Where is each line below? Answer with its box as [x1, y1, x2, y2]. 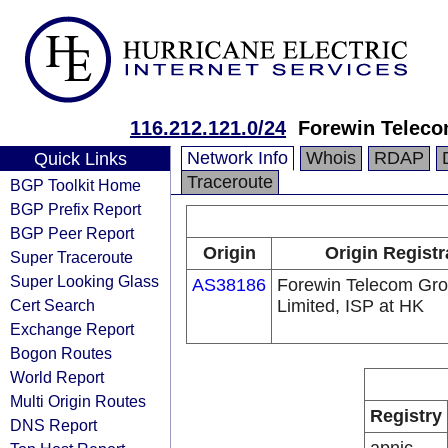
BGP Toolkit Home [10, 176, 141, 194]
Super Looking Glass [10, 272, 159, 290]
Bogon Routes [10, 344, 112, 362]
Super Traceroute [10, 248, 133, 266]
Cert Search [10, 296, 95, 314]
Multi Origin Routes [10, 392, 146, 410]
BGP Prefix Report [10, 200, 141, 218]
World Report [10, 368, 104, 386]
